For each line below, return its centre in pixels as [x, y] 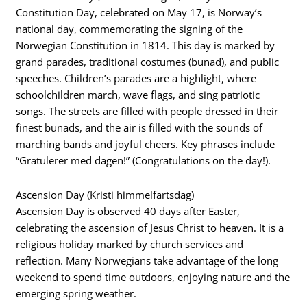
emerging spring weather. [76, 293]
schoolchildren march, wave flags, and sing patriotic [138, 95]
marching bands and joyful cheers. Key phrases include [146, 144]
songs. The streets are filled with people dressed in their [147, 111]
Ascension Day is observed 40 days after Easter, [128, 211]
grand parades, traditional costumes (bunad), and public [148, 62]
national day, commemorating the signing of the [130, 29]
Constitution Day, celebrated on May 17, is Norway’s [139, 13]
